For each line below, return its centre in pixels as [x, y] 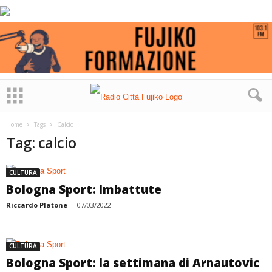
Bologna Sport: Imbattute [84, 189]
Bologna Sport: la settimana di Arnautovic [133, 263]
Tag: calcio [41, 142]
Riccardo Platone [37, 205]
